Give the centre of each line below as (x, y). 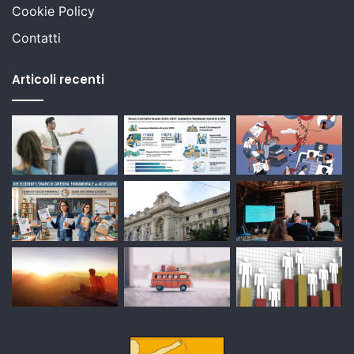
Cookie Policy (53, 11)
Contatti (36, 38)
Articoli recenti (58, 79)
